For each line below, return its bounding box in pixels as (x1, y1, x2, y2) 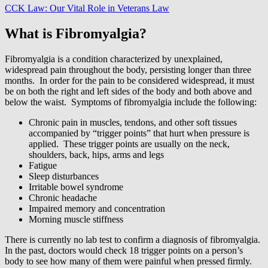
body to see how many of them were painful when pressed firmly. (5, 255, 254, 266)
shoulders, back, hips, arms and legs (29, 149, 164, 160)
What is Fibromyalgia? (5, 25, 147, 41)
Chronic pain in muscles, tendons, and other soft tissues (29, 117, 237, 127)
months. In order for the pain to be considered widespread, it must (5, 75, 254, 86)
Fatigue (29, 160, 57, 170)
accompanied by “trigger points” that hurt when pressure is (29, 127, 249, 138)
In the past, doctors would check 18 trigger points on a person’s (5, 245, 243, 255)
